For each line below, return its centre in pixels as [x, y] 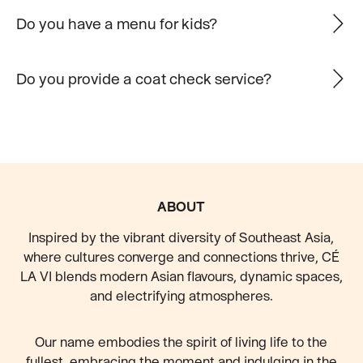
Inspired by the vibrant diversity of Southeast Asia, [181, 237]
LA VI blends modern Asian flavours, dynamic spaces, [181, 276]
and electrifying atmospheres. [181, 296]
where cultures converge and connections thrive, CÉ [181, 257]
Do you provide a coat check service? [143, 78]
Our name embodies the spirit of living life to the [181, 342]
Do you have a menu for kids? [116, 23]
